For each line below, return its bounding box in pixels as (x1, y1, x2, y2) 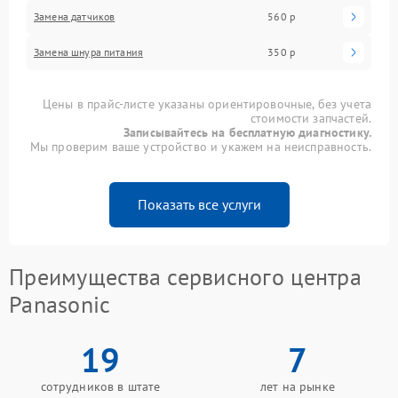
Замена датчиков (34, 9, 115, 23)
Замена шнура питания (34, 44, 143, 59)
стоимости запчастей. (250, 109, 371, 126)
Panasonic (9, 289, 111, 319)
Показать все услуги (137, 195, 261, 213)
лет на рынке (260, 378, 335, 394)
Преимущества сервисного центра (9, 261, 362, 291)
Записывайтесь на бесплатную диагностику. (123, 123, 371, 140)
